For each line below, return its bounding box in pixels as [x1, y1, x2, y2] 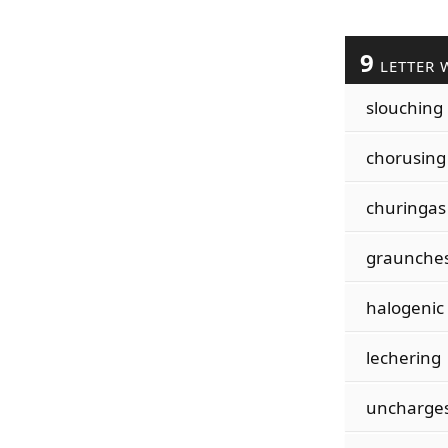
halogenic [365, 296, 444, 319]
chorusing [365, 146, 446, 169]
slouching [365, 96, 443, 119]
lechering [365, 346, 441, 369]
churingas [365, 196, 446, 219]
